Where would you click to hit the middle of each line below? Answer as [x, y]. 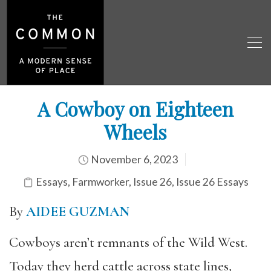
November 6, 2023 [133, 159]
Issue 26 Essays [212, 182]
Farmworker [100, 182]
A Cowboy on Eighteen [135, 109]
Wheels [135, 132]
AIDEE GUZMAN [78, 212]
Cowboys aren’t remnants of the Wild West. [128, 242]
